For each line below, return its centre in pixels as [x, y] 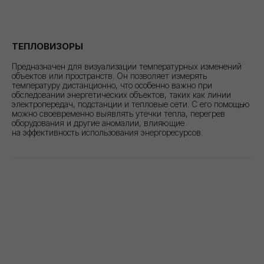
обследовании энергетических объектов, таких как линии [121, 94]
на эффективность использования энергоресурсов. [107, 132]
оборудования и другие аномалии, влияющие [98, 123]
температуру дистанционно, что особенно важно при [112, 85]
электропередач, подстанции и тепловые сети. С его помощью [131, 104]
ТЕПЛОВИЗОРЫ [47, 46]
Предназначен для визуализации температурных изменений [127, 66]
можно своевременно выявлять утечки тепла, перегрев [118, 113]
